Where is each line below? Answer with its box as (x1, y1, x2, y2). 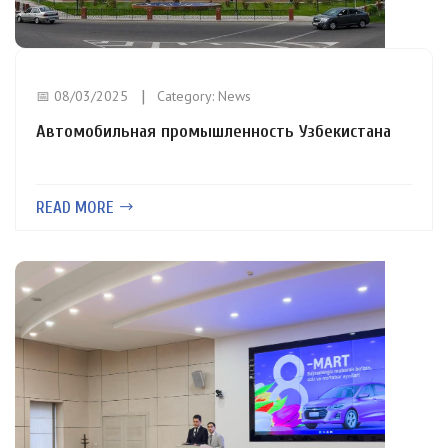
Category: (157, 87, 218, 105)
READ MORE (36, 198, 118, 217)
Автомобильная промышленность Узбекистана (36, 121, 391, 142)
